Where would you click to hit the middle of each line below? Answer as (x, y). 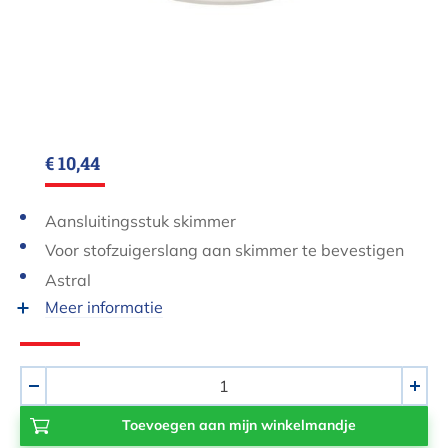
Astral (68, 279)
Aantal (43, 377)
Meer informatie (104, 307)
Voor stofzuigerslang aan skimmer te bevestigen (224, 250)
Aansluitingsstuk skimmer (140, 220)
